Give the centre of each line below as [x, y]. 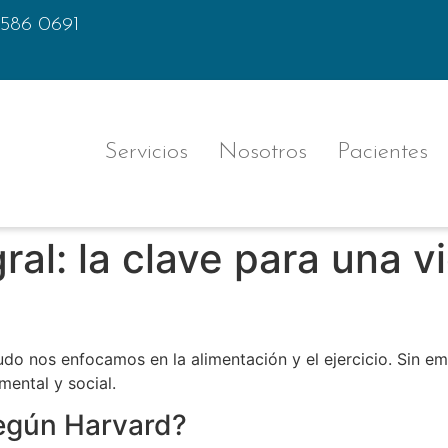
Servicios [146, 153]
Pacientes [382, 153]
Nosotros [262, 153]
